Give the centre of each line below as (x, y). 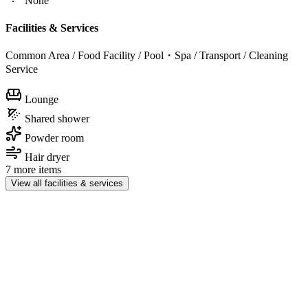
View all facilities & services (67, 183)
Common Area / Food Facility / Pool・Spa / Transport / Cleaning (147, 55)
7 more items (33, 169)
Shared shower (57, 118)
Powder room (54, 137)
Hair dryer (47, 157)
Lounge (42, 99)
